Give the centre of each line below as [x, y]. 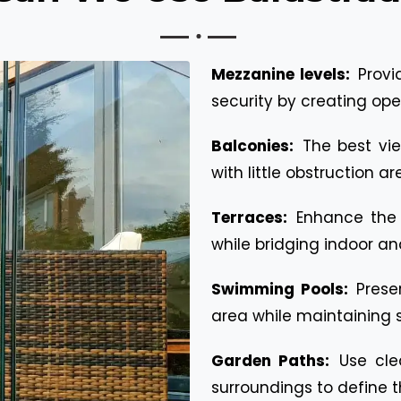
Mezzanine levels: [283, 74]
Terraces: [253, 217]
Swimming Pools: [283, 289]
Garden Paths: [274, 360]
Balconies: [256, 145]
